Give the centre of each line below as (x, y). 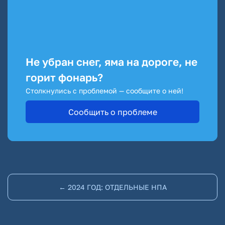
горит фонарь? (64, 77)
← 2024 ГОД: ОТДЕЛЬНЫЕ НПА (113, 187)
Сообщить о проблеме (113, 112)
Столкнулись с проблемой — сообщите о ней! (104, 91)
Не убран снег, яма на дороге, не (111, 62)
